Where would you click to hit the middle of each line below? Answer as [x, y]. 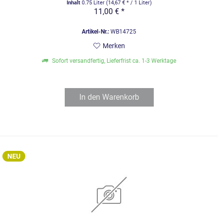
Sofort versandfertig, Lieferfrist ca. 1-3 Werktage [114, 61]
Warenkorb [120, 97]
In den [90, 97]
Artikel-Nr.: [96, 31]
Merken [114, 45]
